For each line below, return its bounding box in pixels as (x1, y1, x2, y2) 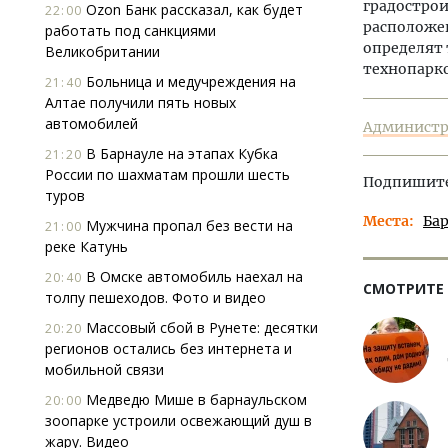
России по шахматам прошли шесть (45, 165, 290, 184)
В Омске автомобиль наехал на (82, 267, 303, 286)
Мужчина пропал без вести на (82, 216, 293, 235)
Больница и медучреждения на (82, 72, 296, 91)
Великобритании (45, 42, 160, 61)
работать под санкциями (45, 21, 216, 40)
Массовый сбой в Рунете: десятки (82, 318, 318, 337)
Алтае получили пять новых (45, 93, 236, 112)
